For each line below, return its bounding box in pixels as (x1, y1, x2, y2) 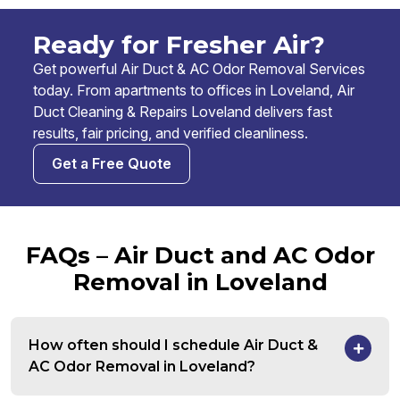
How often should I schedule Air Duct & (29, 337, 318, 354)
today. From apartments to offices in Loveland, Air (33, 81, 354, 100)
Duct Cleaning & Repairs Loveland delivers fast (33, 103, 332, 121)
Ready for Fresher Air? (33, 29, 325, 61)
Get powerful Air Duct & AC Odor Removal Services (33, 60, 365, 79)
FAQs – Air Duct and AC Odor (25, 241, 375, 271)
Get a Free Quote (52, 154, 171, 173)
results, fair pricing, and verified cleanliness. (33, 124, 308, 143)
